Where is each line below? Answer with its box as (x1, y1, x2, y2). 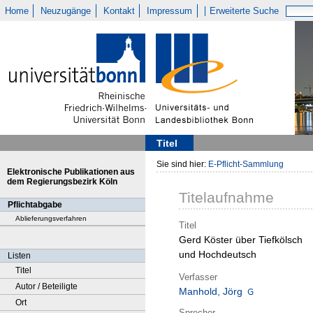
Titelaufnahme (179, 189, 274, 206)
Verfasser (179, 271, 217, 282)
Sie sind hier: (156, 159, 208, 169)
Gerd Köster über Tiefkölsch (179, 234, 303, 246)
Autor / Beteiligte (15, 282, 78, 291)
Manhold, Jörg (179, 286, 242, 298)
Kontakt (103, 6, 135, 16)
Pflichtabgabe (8, 200, 62, 210)
